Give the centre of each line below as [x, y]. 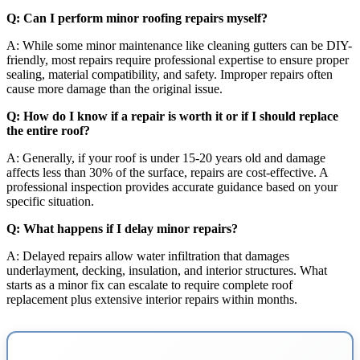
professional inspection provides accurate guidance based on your [172, 186]
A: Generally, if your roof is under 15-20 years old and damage [166, 157]
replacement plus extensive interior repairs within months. [152, 299]
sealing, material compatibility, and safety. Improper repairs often [170, 74]
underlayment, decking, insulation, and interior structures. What [167, 270]
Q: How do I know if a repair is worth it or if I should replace [172, 116]
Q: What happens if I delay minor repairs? [122, 228]
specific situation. [50, 201]
